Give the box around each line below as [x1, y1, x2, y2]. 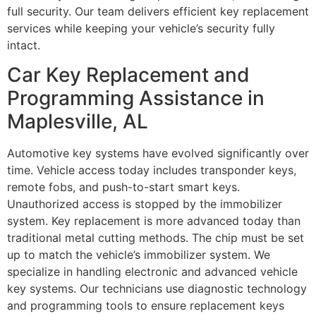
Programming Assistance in [7, 86, 265, 111]
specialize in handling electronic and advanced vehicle [7, 265, 298, 279]
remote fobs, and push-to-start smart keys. [7, 180, 240, 195]
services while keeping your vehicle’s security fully [7, 21, 275, 36]
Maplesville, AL [7, 109, 148, 134]
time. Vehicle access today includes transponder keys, [7, 163, 296, 178]
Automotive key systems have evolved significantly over [7, 146, 309, 161]
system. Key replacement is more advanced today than [7, 214, 300, 229]
